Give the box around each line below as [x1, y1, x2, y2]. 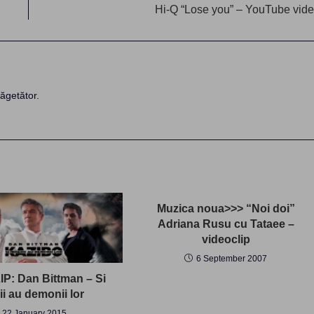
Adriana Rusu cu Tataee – [157, 217, 294, 230]
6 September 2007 [196, 253, 268, 264]
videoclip [201, 233, 250, 245]
